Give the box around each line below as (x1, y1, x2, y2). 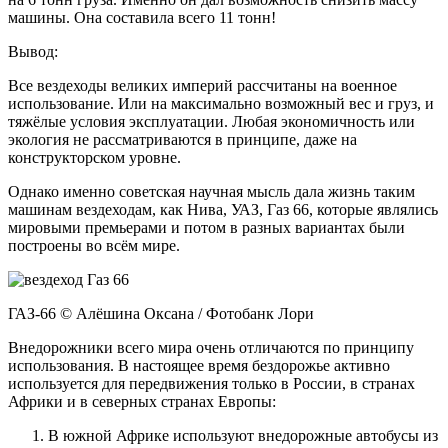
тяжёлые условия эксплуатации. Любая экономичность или (8, 112, 415, 130)
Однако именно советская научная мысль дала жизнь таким (8, 182, 415, 200)
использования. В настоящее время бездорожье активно (8, 356, 390, 374)
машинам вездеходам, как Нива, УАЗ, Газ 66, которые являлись (8, 200, 438, 218)
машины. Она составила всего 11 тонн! (8, 8, 276, 26)
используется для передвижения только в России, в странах (8, 374, 415, 392)
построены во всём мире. (8, 236, 180, 254)
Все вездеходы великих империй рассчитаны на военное (8, 76, 397, 94)
